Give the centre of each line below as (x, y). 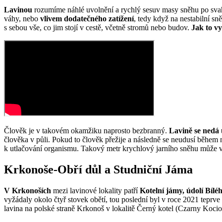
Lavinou (19, 10)
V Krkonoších (28, 191)
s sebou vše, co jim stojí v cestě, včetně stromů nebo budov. (98, 28)
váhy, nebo (22, 19)
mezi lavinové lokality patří (95, 191)
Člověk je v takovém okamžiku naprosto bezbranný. (86, 131)
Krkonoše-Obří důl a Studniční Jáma (98, 170)
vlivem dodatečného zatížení (87, 19)
